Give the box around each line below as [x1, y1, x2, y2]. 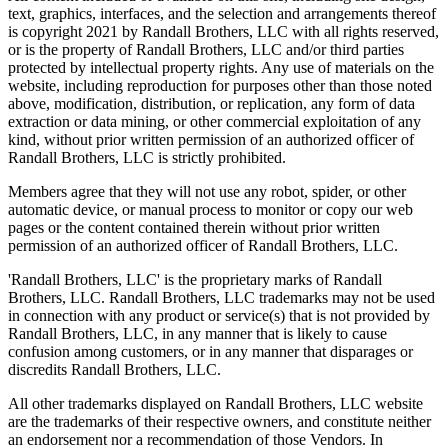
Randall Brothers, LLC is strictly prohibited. [8, 149, 286, 166]
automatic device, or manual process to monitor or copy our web [8, 201, 413, 218]
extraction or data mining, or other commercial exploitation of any [8, 113, 421, 130]
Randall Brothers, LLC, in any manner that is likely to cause [8, 325, 387, 342]
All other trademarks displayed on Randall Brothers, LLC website [8, 395, 423, 412]
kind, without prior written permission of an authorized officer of [8, 131, 414, 148]
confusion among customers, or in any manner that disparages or [8, 343, 413, 360]
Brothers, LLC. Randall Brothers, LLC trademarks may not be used [8, 289, 435, 306]
